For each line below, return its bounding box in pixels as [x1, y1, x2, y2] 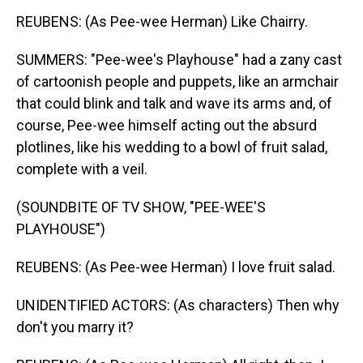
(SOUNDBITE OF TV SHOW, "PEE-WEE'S [16, 199, 266, 216]
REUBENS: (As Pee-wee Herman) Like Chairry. [16, 13, 308, 30]
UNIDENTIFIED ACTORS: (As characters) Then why [16, 297, 340, 314]
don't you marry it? [16, 318, 134, 335]
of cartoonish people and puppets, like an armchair [16, 73, 339, 90]
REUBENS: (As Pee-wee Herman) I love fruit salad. [16, 258, 335, 275]
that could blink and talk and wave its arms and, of [16, 95, 332, 112]
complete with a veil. [16, 160, 147, 177]
